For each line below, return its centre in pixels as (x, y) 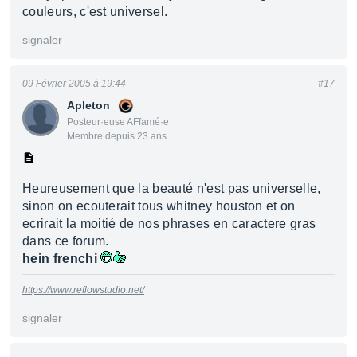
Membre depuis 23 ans (117, 136)
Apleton (88, 105)
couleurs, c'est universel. (95, 12)
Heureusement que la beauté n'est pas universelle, (172, 188)
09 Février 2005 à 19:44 (74, 84)
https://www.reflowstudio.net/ (83, 290)
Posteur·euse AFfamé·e (118, 122)
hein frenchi (60, 259)
